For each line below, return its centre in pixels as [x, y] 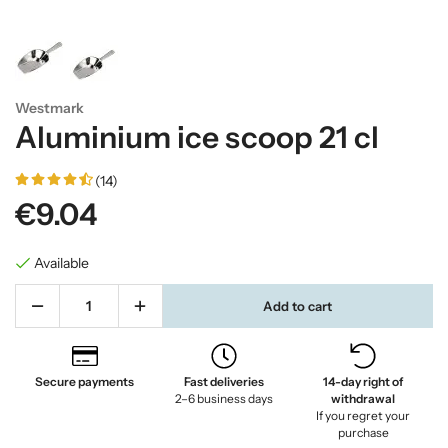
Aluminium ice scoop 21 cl [197, 137]
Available [61, 262]
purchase [363, 432]
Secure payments [85, 381]
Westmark [49, 108]
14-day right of [363, 381]
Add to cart [298, 305]
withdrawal [363, 398]
